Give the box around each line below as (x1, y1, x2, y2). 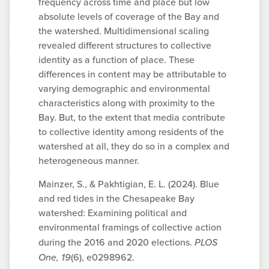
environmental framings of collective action (38, 220, 222, 234)
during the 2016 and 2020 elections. (38, 235, 195, 249)
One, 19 (38, 250, 71, 264)
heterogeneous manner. (38, 154, 139, 168)
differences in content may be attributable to (38, 67, 226, 82)
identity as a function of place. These (38, 53, 195, 67)
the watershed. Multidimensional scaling (38, 24, 209, 38)
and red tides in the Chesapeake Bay (38, 191, 195, 205)
